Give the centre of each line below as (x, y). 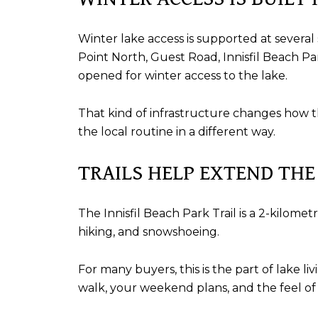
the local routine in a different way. (177, 131)
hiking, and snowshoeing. (149, 232)
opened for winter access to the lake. (183, 76)
